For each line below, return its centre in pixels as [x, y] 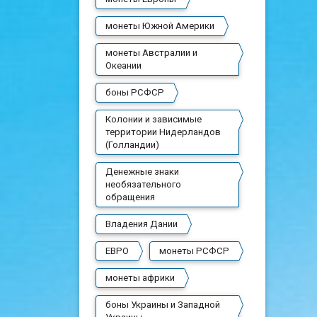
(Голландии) [132, 144]
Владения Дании [141, 224]
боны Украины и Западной [162, 304]
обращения [130, 197]
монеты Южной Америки [160, 25]
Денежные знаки [142, 171]
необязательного [143, 184]
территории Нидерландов [163, 132]
